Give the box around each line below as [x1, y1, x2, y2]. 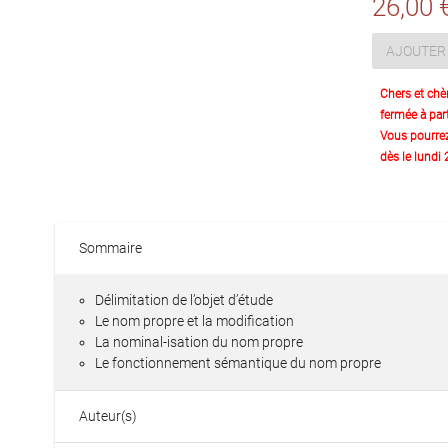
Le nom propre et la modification [95, 313, 294, 329]
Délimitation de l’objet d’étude [95, 292, 273, 308]
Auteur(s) [79, 408, 137, 424]
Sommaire [79, 240, 142, 256]
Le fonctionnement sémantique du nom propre [95, 355, 381, 371]
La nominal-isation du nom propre [95, 334, 303, 350]
